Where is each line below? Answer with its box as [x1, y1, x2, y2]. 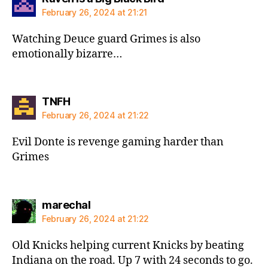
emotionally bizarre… [12, 47, 122, 61]
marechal [42, 198, 90, 211]
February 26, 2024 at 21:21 [42, 7, 147, 17]
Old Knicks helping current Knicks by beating [12, 238, 244, 252]
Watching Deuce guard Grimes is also [12, 32, 200, 46]
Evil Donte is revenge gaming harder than [12, 135, 224, 149]
